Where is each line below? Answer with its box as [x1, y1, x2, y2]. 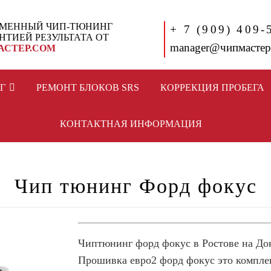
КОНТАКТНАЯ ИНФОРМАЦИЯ [60, 119, 202, 129]
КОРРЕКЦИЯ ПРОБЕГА [160, 82, 264, 93]
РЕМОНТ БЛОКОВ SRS [36, 82, 139, 93]
